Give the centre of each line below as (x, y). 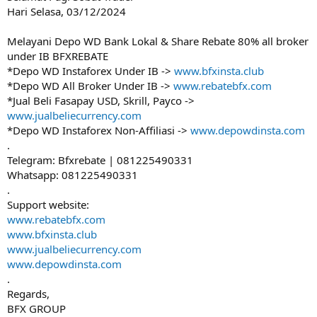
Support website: (48, 204)
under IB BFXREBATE (58, 56)
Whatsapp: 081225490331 (73, 175)
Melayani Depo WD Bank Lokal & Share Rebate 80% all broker (158, 41)
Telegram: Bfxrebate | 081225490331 (100, 160)
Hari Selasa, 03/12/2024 (67, 11)
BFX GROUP (36, 309)
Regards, (28, 294)
